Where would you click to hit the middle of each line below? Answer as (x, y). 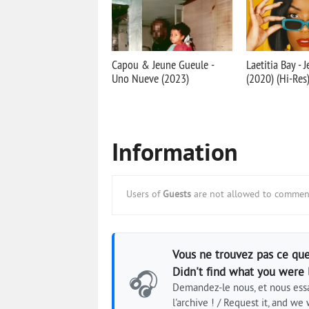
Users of (144, 195)
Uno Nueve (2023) (150, 78)
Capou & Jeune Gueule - (163, 64)
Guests (177, 195)
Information (175, 154)
